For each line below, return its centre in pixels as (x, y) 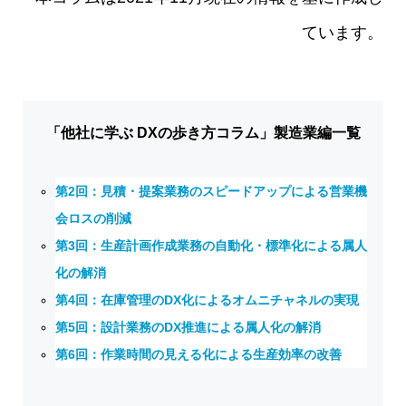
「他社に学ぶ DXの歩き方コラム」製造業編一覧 (203, 133)
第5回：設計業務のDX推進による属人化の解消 (188, 328)
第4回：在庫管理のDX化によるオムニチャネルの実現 (208, 300)
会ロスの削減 (94, 219)
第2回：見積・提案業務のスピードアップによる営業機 (212, 192)
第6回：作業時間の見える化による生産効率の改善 (199, 355)
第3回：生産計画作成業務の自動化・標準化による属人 (212, 246)
